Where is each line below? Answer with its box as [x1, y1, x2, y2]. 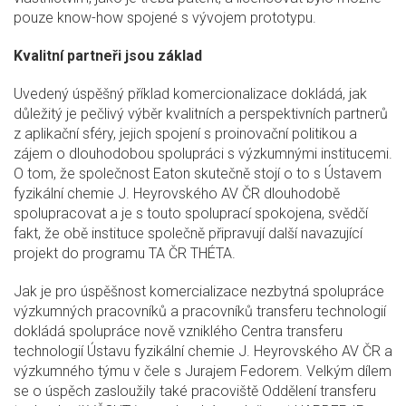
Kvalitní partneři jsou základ [14, 47, 202, 65]
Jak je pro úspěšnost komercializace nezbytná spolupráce [14, 283, 384, 301]
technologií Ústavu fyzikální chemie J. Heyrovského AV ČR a [14, 343, 392, 361]
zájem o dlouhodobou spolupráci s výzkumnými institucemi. [14, 145, 392, 163]
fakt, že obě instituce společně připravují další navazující [14, 225, 362, 243]
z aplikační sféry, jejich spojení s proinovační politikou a [14, 125, 357, 143]
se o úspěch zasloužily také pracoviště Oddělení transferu [14, 382, 376, 401]
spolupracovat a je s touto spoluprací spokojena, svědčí [14, 205, 368, 223]
